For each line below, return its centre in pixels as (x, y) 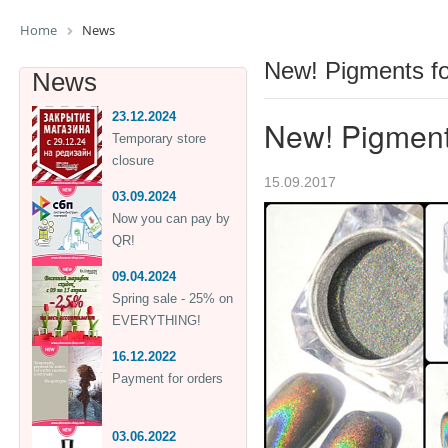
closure (133, 160)
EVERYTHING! (156, 320)
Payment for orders (167, 378)
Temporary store (159, 138)
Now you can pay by (171, 218)
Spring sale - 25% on (172, 298)
